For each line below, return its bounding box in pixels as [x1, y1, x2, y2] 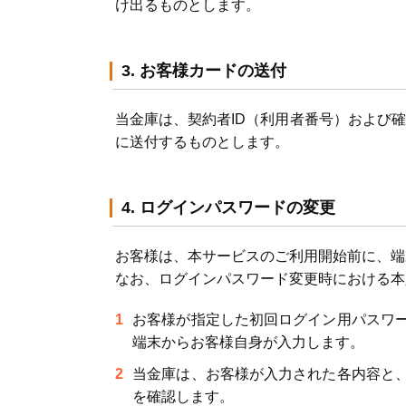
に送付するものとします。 [115, 134, 289, 150]
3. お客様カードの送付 [121, 62, 286, 80]
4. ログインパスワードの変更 [121, 198, 335, 217]
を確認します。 [132, 389, 235, 404]
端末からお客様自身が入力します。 [132, 334, 365, 350]
